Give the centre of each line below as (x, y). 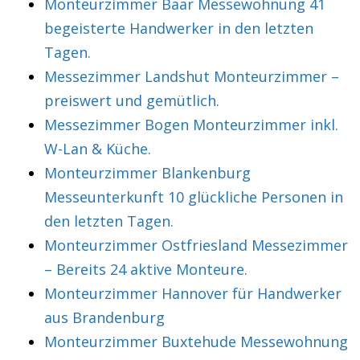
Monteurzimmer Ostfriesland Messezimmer (196, 245)
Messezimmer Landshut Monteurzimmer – (192, 76)
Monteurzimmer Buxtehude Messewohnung (196, 342)
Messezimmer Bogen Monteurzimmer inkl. (191, 125)
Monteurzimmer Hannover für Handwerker (193, 293)
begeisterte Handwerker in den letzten (179, 28)
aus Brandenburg (104, 317)
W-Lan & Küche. (98, 149)
